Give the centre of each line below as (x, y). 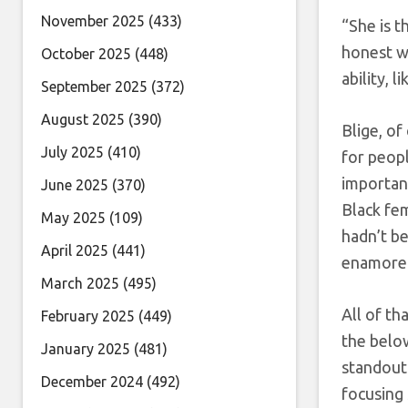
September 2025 (94, 87)
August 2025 (83, 119)
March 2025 (80, 283)
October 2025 (86, 54)
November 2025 (93, 21)
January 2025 (86, 349)
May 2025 (73, 218)
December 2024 (92, 382)
